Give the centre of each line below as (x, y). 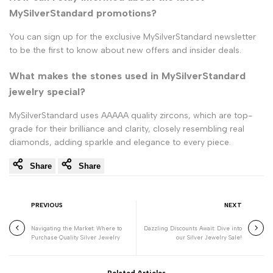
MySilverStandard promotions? (83, 13)
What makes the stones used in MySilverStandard (127, 75)
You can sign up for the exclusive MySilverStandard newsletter (133, 37)
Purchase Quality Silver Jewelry (76, 238)
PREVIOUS (47, 205)
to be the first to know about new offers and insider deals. (125, 51)
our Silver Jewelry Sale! (209, 238)
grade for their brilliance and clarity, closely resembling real (127, 129)
